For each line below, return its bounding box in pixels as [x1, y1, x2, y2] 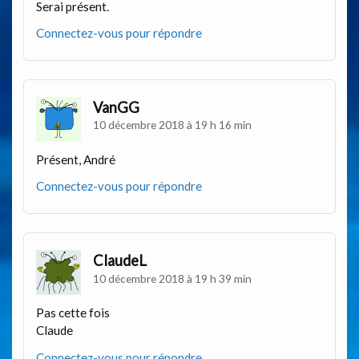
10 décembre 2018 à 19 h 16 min [93, 118, 252, 132]
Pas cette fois [36, 305, 111, 321]
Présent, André [36, 151, 116, 167]
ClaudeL [93, 251, 147, 269]
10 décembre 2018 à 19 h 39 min [93, 271, 252, 285]
